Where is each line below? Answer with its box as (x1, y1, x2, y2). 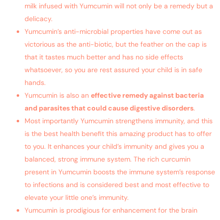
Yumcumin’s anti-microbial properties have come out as (25, 27, 202, 36)
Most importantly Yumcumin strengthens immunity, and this (25, 116, 213, 125)
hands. (25, 78, 46, 87)
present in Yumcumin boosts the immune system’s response (25, 167, 215, 176)
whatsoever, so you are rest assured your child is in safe (25, 65, 202, 74)
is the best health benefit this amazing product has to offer (25, 129, 212, 138)
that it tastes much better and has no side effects (25, 52, 183, 61)
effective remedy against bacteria (91, 90, 204, 100)
